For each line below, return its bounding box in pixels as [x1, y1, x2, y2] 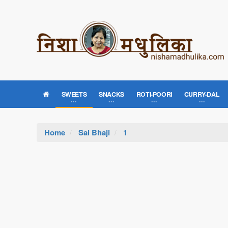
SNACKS [99, 90, 124, 99]
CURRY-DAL [184, 90, 220, 99]
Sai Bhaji [78, 127, 110, 138]
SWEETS [61, 90, 87, 99]
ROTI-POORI [136, 90, 172, 99]
